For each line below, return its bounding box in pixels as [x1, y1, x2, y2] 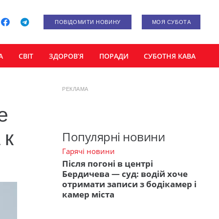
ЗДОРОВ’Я [48, 51, 84, 61]
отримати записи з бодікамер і [62, 178, 197, 190]
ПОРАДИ [99, 51, 129, 61]
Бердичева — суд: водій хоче [62, 168, 188, 180]
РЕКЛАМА [62, 86, 88, 92]
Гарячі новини [62, 146, 115, 156]
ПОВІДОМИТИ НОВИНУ [55, 19, 121, 25]
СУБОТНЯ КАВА [144, 51, 196, 61]
